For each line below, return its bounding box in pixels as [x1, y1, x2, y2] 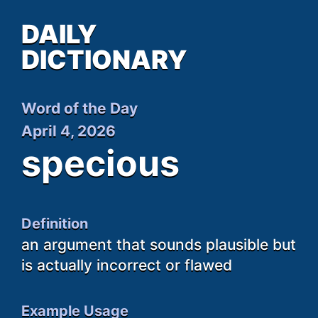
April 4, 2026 [21, 121, 116, 140]
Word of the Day [21, 99, 138, 117]
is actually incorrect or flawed [21, 256, 232, 274]
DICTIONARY [21, 44, 187, 75]
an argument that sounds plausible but [21, 235, 296, 253]
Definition [21, 214, 88, 232]
